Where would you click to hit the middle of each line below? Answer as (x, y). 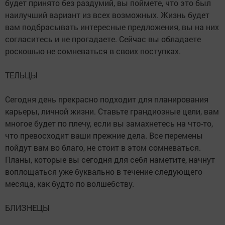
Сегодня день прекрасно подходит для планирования (107, 99)
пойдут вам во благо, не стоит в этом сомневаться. (103, 147)
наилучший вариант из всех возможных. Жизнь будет (107, 15)
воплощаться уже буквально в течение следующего (104, 172)
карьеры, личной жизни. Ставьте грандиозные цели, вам (112, 111)
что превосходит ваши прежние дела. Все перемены (104, 135)
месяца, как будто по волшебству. (70, 184)
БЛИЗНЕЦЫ (27, 208)
